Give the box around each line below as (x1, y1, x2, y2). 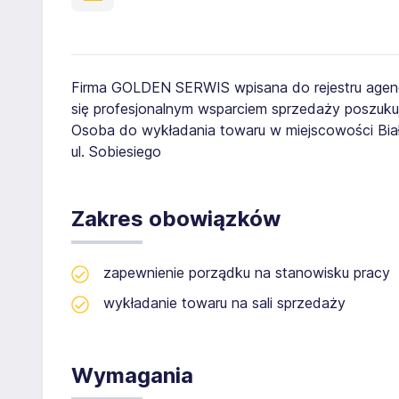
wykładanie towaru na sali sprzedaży (103, 294, 346, 312)
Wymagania (71, 362, 193, 388)
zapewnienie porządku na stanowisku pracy (103, 264, 390, 281)
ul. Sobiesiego (71, 142, 161, 160)
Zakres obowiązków (71, 206, 281, 232)
